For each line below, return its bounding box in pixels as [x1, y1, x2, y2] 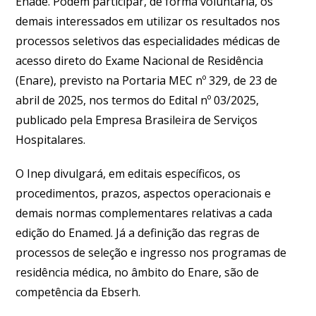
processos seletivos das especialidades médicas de [16, 33, 281, 49]
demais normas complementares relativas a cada [16, 205, 273, 221]
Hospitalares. [16, 132, 89, 147]
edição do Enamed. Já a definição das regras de [16, 225, 260, 241]
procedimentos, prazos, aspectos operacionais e [16, 186, 272, 201]
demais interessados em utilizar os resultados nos [16, 13, 281, 29]
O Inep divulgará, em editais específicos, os [16, 166, 241, 181]
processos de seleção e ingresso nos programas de [16, 245, 287, 260]
